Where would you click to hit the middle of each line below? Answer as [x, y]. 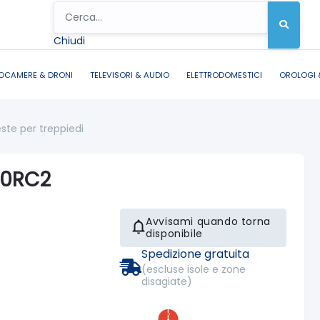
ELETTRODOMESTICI [224, 75]
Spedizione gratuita [196, 254]
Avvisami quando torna [208, 221]
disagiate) [167, 281]
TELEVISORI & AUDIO [130, 75]
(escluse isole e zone [194, 269]
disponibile [174, 233]
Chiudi [70, 40]
